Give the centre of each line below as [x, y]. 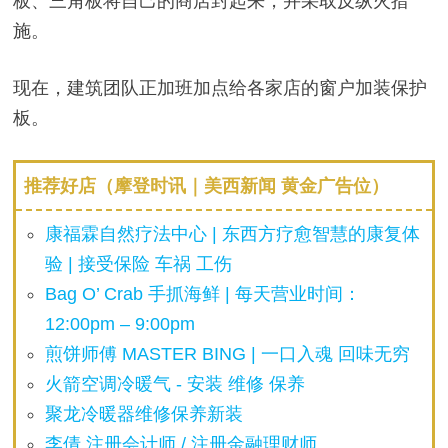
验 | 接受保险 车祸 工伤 [139, 263]
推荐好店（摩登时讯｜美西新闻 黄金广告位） [206, 185]
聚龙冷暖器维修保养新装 [144, 413]
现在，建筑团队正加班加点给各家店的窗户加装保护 [219, 87]
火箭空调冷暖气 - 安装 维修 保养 [175, 383]
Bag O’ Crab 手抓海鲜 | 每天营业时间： [203, 293]
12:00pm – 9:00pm [120, 323]
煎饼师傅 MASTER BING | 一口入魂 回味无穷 [228, 353]
